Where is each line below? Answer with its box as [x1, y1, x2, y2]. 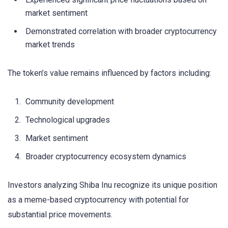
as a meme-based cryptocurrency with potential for [8, 194, 189, 205]
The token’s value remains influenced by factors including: [8, 68, 211, 78]
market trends [25, 40, 75, 50]
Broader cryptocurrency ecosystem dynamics [25, 151, 186, 161]
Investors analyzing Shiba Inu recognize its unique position [8, 180, 217, 190]
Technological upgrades [25, 115, 110, 125]
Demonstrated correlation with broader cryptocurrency [25, 26, 217, 37]
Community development [25, 96, 114, 106]
